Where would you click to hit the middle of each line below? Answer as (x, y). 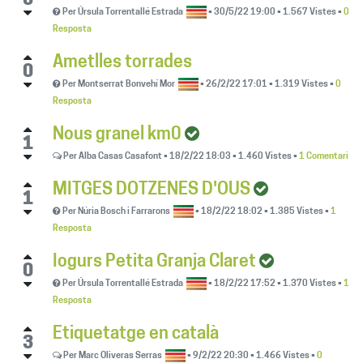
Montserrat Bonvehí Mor (126, 84)
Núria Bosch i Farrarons (124, 211)
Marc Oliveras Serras (120, 356)
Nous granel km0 (117, 135)
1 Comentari (324, 156)
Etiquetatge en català (136, 334)
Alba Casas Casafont (120, 156)
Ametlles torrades (122, 62)
